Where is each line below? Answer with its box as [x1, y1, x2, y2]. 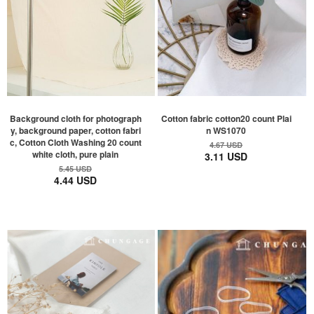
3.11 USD [205, 149, 248, 163]
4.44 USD [54, 172, 97, 187]
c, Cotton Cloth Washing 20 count [9, 135, 142, 149]
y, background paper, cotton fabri [10, 123, 141, 137]
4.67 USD [210, 139, 243, 150]
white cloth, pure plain [32, 147, 119, 161]
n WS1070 [206, 123, 247, 137]
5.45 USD [59, 163, 93, 174]
